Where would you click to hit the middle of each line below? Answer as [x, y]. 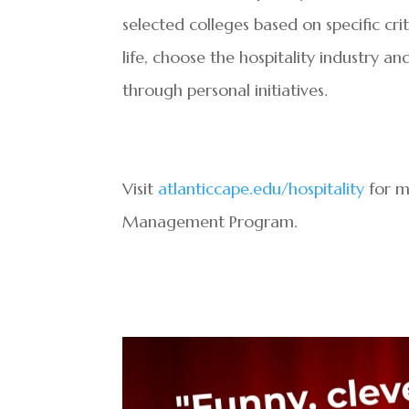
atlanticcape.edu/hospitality [262, 189]
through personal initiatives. [225, 90]
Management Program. [210, 222]
